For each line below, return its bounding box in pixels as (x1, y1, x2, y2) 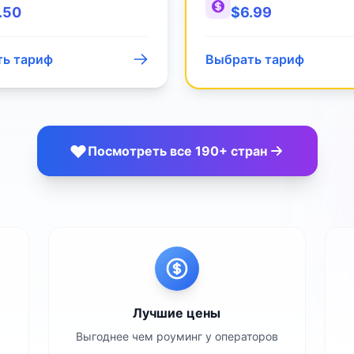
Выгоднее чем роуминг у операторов (75, 330, 278, 343)
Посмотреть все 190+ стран (87, 143, 267, 159)
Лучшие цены (133, 305, 221, 321)
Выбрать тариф (205, 51, 304, 67)
